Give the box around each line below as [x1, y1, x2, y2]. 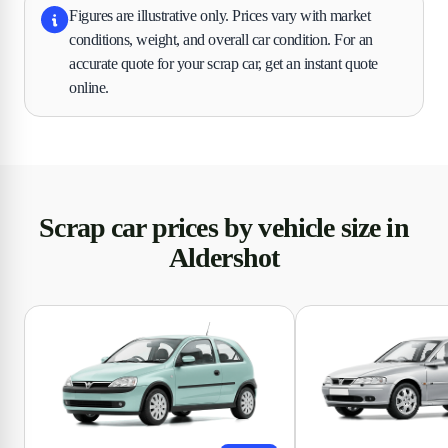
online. [69, 78, 109, 96]
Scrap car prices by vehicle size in [39, 211, 409, 243]
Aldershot [168, 241, 280, 273]
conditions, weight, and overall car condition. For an [69, 30, 373, 48]
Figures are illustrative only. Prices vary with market [69, 6, 371, 24]
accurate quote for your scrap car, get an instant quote [69, 54, 378, 72]
